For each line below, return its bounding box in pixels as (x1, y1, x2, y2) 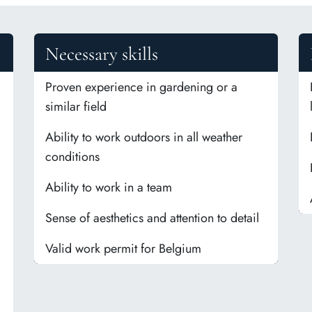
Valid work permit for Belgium (45, 240, 201, 258)
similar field (45, 97, 107, 116)
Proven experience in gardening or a (45, 78, 237, 97)
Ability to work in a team (45, 178, 172, 197)
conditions (45, 148, 100, 166)
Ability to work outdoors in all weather (45, 128, 242, 147)
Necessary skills (45, 42, 158, 66)
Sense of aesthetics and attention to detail (45, 209, 259, 228)
